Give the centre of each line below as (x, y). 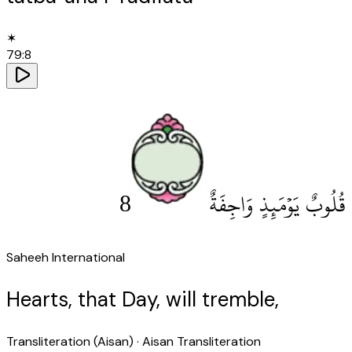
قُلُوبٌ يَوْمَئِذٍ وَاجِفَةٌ (277, 204)
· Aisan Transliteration (197, 341)
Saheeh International (66, 257)
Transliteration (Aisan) (70, 341)
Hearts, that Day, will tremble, (143, 299)
